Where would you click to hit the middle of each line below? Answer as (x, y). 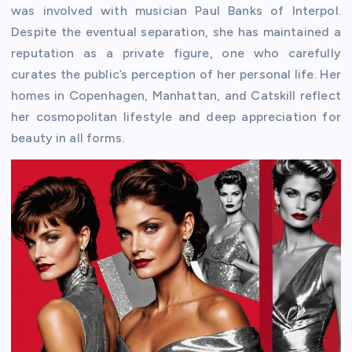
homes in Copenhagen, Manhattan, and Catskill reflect (176, 95)
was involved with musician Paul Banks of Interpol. (176, 10)
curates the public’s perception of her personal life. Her (176, 74)
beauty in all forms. (68, 137)
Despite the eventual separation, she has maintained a (176, 31)
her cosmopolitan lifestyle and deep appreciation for (176, 116)
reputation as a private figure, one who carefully (176, 53)
